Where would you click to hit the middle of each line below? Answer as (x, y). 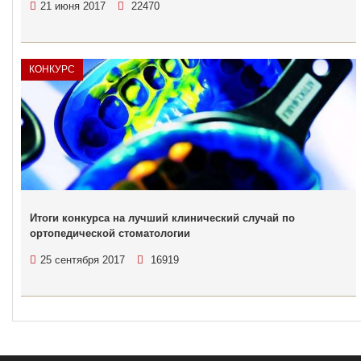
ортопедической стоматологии (110, 233)
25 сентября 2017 (83, 259)
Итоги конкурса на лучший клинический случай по (162, 218)
